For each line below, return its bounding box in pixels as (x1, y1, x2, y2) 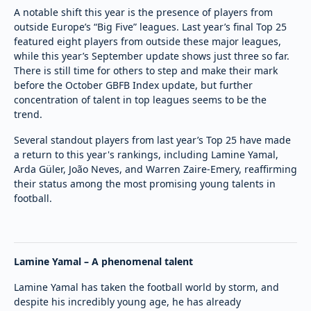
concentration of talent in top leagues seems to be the (14, 92, 267, 106)
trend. (14, 107, 42, 121)
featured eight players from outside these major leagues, (14, 34, 281, 48)
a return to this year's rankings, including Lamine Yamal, (14, 147, 278, 161)
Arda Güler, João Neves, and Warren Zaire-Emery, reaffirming (14, 162, 297, 176)
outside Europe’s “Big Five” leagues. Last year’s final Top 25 (14, 19, 287, 33)
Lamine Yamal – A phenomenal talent (14, 254, 193, 268)
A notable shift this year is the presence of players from (14, 5, 273, 19)
